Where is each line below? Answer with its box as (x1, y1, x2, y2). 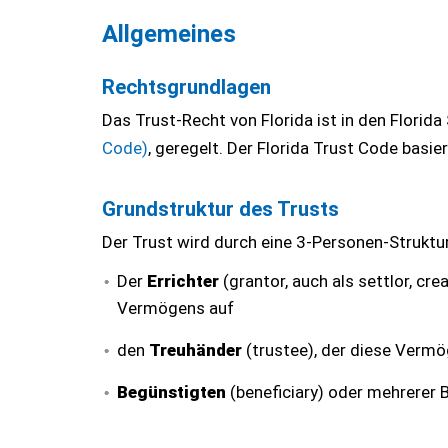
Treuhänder (149, 340, 246, 360)
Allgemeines (102, 20, 236, 48)
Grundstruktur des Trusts (102, 197, 339, 221)
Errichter (147, 271, 223, 291)
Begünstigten (117, 382, 230, 402)
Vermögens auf (117, 298, 234, 318)
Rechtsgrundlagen (102, 75, 271, 99)
